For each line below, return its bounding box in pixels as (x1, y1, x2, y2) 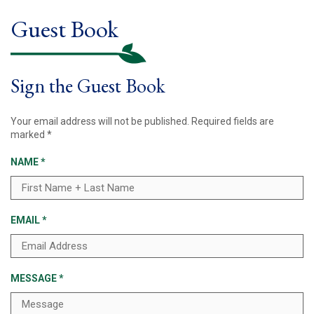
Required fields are (191, 115, 274, 127)
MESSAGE (11, 272, 59, 284)
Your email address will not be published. (11, 115, 189, 127)
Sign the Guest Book (11, 72, 165, 98)
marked (11, 128, 47, 140)
